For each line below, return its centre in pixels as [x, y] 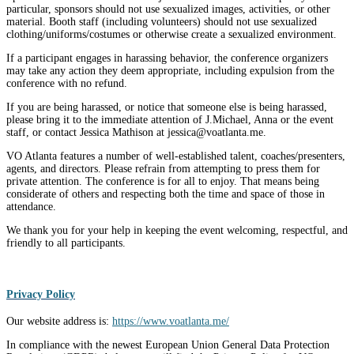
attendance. [31, 207]
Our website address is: [59, 322]
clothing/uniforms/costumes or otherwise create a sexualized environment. [171, 35]
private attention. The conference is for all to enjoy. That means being [163, 182]
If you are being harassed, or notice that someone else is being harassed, [167, 107]
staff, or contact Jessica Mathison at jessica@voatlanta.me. [136, 133]
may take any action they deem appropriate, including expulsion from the [170, 71]
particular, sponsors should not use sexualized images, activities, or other [168, 9]
